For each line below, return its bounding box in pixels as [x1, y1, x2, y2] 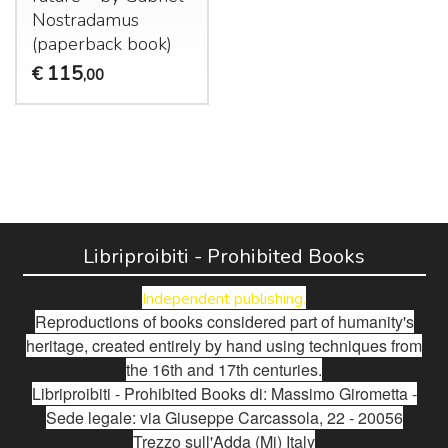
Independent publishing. [142, 288, 306, 311]
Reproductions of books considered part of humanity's [34, 310, 414, 334]
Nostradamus [31, 8, 139, 33]
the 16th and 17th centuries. [126, 358, 322, 382]
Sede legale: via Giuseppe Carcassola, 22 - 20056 [45, 406, 403, 430]
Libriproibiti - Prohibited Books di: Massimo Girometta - [31, 382, 417, 406]
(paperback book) [31, 32, 172, 57]
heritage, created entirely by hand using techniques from [26, 334, 422, 358]
